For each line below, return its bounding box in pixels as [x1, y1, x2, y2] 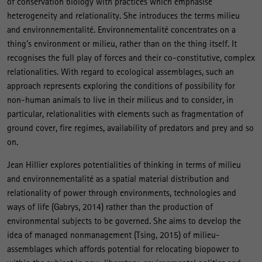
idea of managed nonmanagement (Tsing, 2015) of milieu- [7, 229, 220, 240]
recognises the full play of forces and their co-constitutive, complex [7, 51, 255, 63]
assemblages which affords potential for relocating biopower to [7, 243, 239, 254]
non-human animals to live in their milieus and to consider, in [7, 94, 233, 105]
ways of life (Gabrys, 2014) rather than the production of [7, 201, 213, 212]
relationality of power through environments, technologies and [7, 187, 236, 198]
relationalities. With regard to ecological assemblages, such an [7, 65, 234, 77]
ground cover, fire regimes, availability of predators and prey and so [7, 122, 254, 133]
